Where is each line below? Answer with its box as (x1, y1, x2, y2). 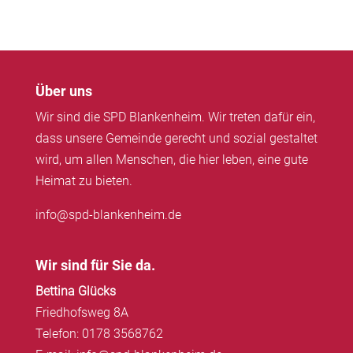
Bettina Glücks (35, 283, 116, 299)
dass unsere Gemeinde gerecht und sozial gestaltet (35, 131, 318, 147)
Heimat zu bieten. (35, 173, 132, 189)
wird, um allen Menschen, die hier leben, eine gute (35, 152, 308, 168)
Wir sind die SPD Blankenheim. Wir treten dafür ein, (35, 110, 315, 125)
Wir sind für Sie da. (35, 256, 155, 273)
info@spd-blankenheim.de (35, 207, 181, 223)
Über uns (35, 83, 92, 100)
